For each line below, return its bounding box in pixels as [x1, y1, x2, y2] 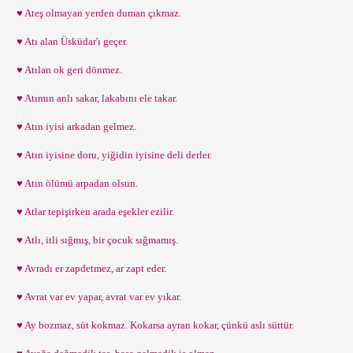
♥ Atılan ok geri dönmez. [12, 64, 122, 76]
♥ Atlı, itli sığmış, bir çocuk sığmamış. [12, 234, 178, 246]
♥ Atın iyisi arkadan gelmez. [12, 121, 136, 132]
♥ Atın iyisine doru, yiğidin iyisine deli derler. [12, 149, 212, 161]
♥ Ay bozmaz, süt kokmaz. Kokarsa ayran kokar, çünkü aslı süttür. [12, 319, 294, 331]
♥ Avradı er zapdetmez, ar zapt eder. [12, 262, 166, 274]
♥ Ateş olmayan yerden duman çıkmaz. [12, 7, 181, 19]
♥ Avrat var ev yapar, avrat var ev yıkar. [12, 291, 181, 303]
